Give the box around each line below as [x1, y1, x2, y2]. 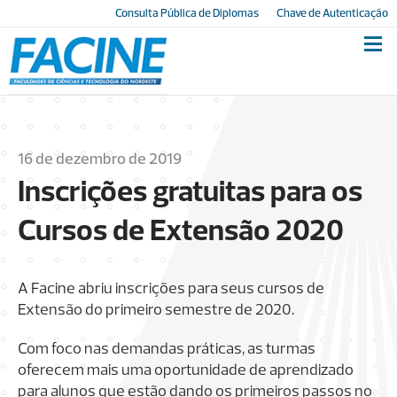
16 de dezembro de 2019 [18, 151, 182, 168]
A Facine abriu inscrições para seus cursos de [18, 280, 324, 298]
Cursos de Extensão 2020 [18, 216, 344, 248]
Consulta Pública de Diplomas [115, 8, 259, 19]
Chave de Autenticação [276, 8, 388, 19]
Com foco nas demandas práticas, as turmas [18, 340, 315, 358]
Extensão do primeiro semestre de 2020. [18, 301, 294, 319]
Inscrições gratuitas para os [18, 177, 362, 209]
